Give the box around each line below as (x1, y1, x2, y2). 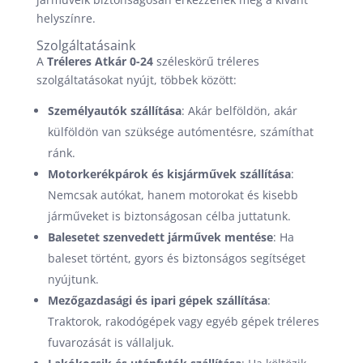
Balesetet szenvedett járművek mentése (47, 229, 273, 245)
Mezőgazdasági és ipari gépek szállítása (47, 293, 267, 308)
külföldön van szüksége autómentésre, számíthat (47, 124, 314, 139)
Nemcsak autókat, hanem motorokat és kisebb (47, 187, 298, 203)
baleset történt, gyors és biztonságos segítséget (47, 250, 305, 266)
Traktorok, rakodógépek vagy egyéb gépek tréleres (47, 314, 319, 329)
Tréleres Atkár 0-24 (46, 53, 153, 69)
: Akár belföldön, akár (181, 103, 297, 118)
